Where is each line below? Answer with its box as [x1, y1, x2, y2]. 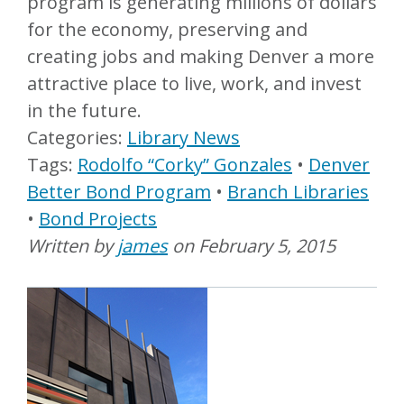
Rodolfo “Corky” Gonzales [78, 152, 292, 177]
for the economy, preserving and [27, 17, 308, 41]
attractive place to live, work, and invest [27, 71, 362, 96]
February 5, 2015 [198, 234, 335, 258]
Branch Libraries [227, 179, 369, 204]
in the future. [27, 98, 142, 123]
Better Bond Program [27, 179, 211, 204]
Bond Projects [39, 207, 157, 231]
